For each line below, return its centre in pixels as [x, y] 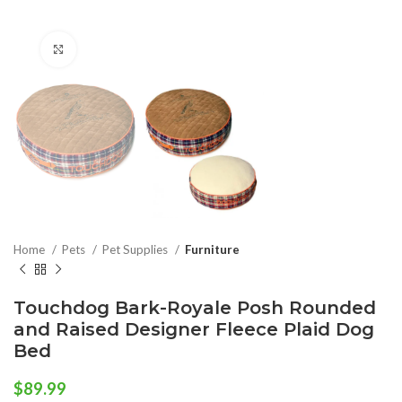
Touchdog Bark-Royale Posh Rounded [195, 308]
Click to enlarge [121, 50]
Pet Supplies [136, 250]
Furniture [212, 250]
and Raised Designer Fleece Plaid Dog [194, 330]
